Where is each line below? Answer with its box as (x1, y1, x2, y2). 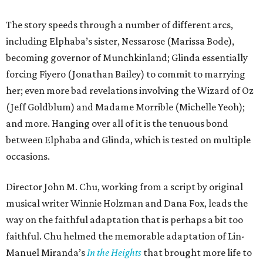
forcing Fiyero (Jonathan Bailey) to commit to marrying (6, 68, 245, 80)
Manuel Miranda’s (6, 247, 87, 259)
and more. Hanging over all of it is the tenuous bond (6, 117, 228, 130)
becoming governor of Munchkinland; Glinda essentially (6, 52, 248, 64)
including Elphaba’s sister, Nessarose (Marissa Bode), (6, 35, 234, 48)
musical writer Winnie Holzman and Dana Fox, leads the (6, 197, 248, 210)
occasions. (6, 150, 50, 163)
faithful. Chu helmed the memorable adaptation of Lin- (6, 230, 245, 242)
